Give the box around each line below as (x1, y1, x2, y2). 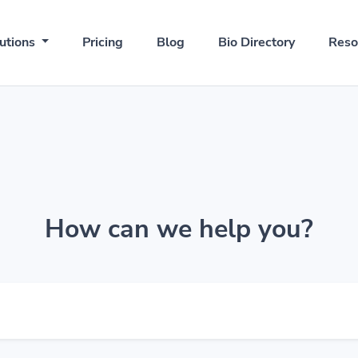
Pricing (82, 34, 124, 51)
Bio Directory (218, 34, 296, 51)
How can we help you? (45, 212, 313, 246)
